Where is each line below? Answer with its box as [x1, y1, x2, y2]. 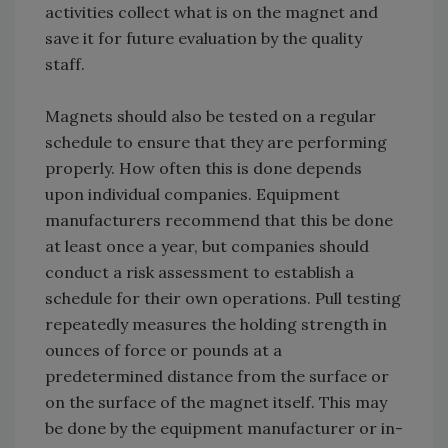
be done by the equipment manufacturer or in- [45, 418, 403, 439]
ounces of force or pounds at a [45, 340, 282, 361]
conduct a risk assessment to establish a [45, 262, 354, 283]
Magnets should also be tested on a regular [45, 106, 376, 127]
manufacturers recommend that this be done [45, 210, 393, 231]
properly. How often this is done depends [45, 158, 362, 179]
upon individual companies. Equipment [45, 184, 340, 205]
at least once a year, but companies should [45, 236, 369, 257]
